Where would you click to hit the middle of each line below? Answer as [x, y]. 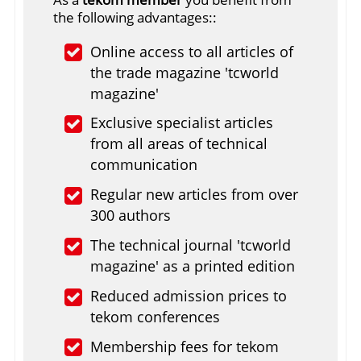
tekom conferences [156, 316]
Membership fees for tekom [185, 346]
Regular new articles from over [195, 195]
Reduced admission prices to [189, 295]
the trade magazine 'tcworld [185, 72]
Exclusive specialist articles [182, 123]
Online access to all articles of [192, 51]
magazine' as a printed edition [193, 266]
